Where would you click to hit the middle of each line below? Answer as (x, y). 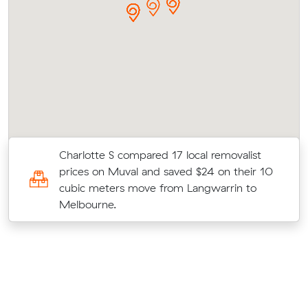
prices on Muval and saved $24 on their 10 (166, 171)
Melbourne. (87, 204)
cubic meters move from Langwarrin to (157, 187)
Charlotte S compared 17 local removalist (160, 154)
